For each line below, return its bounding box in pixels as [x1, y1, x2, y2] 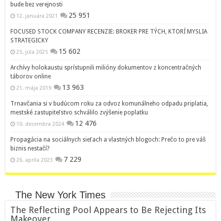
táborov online [10, 73, 51, 80]
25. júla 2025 [16, 48, 48, 55]
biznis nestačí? [10, 145, 50, 152]
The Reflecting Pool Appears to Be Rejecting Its [10, 204, 206, 215]
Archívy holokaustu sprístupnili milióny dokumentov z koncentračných [10, 64, 202, 71]
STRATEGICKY [10, 37, 49, 44]
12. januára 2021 [16, 12, 58, 19]
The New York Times [15, 189, 106, 200]
